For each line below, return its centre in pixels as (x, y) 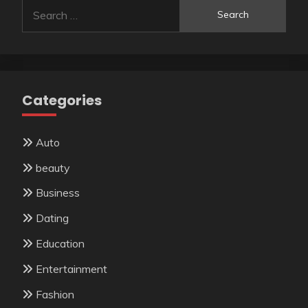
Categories (62, 100)
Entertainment (71, 268)
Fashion (55, 294)
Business (58, 193)
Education (60, 243)
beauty (53, 167)
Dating (52, 218)
